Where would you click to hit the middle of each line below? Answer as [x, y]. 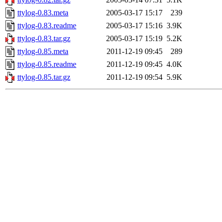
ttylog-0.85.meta [43, 52]
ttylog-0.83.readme [47, 26]
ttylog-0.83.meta [43, 13]
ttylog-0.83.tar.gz [44, 39]
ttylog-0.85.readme [47, 64]
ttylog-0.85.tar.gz [44, 77]
